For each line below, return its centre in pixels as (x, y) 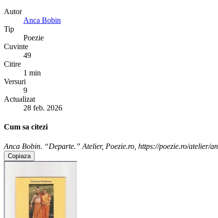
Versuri (15, 81)
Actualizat (19, 99)
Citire (12, 64)
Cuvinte (16, 46)
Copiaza (19, 156)
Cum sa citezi (26, 127)
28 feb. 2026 (43, 108)
